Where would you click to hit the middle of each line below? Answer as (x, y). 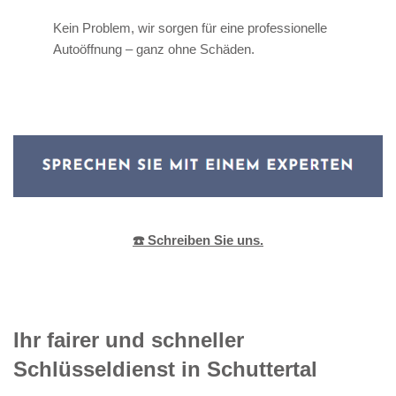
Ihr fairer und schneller (129, 339)
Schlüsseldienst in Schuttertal (165, 369)
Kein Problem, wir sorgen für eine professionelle (190, 27)
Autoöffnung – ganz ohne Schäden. (154, 49)
